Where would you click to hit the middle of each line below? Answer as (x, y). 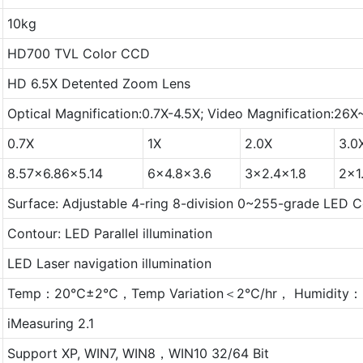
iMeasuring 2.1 (50, 323)
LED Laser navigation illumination (109, 263)
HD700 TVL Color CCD (78, 53)
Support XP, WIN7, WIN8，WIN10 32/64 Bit (138, 353)
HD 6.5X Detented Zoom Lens (98, 83)
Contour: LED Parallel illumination (109, 233)
